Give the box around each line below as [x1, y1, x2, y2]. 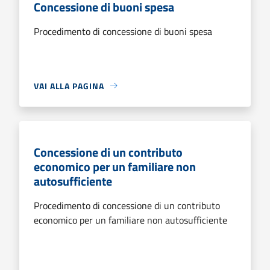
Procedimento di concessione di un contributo [34, 198, 220, 213]
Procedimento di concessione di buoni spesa [34, 24, 212, 39]
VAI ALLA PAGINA [34, 79, 104, 92]
